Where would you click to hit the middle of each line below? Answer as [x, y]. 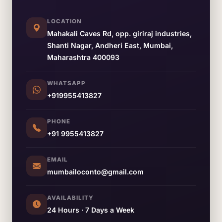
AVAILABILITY [70, 198]
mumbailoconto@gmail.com [95, 172]
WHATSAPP [66, 83]
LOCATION [64, 21]
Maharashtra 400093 [83, 57]
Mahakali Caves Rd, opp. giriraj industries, [119, 33]
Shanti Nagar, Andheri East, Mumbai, [110, 45]
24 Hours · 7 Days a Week [91, 210]
